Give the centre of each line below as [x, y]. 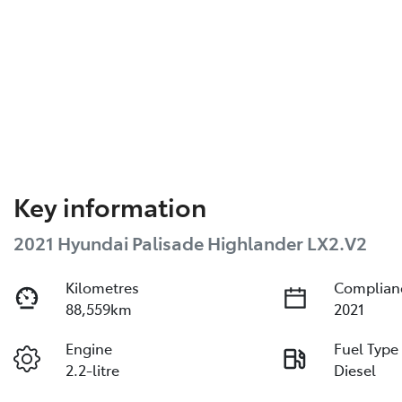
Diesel [355, 370]
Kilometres [103, 288]
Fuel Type [367, 349]
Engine [89, 349]
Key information [110, 206]
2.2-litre [93, 370]
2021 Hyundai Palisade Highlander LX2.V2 [190, 243]
